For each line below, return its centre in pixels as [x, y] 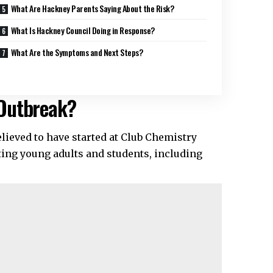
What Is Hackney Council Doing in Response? [83, 30]
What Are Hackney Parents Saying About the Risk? [92, 9]
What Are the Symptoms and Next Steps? [77, 52]
